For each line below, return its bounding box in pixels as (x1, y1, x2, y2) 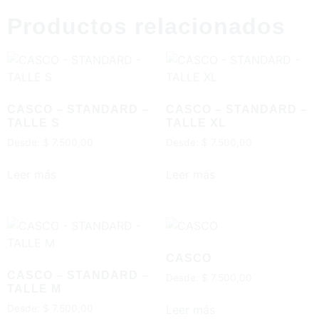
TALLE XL (165, 117, 226, 130)
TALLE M (7, 283, 61, 296)
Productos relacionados (7, 14, 286, 40)
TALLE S (7, 117, 60, 130)
